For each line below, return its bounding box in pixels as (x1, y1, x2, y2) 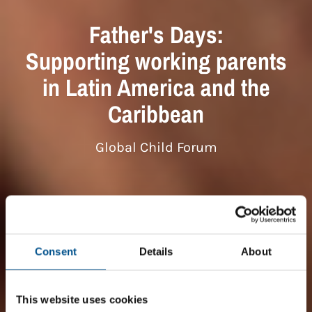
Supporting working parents (25, 45, 287, 78)
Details (139, 245, 173, 258)
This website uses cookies (16, 293, 148, 306)
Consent (35, 245, 77, 258)
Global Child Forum (95, 139, 217, 156)
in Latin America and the (42, 72, 270, 104)
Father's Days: (88, 19, 224, 52)
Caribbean (108, 98, 204, 131)
